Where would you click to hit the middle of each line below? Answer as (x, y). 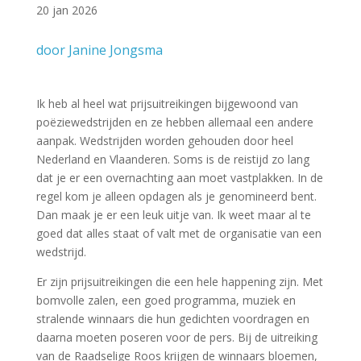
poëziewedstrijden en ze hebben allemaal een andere (174, 122)
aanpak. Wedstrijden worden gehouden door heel (164, 141)
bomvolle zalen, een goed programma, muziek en (166, 300)
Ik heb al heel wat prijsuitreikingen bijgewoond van (167, 104)
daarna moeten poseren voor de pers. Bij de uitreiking (176, 337)
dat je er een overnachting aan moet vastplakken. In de (179, 178)
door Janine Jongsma (99, 50)
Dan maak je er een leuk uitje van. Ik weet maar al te (173, 215)
